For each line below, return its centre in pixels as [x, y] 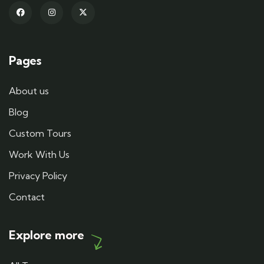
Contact [27, 197]
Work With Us [39, 154]
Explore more [47, 235]
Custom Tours [40, 133]
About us [29, 91]
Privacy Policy [38, 176]
